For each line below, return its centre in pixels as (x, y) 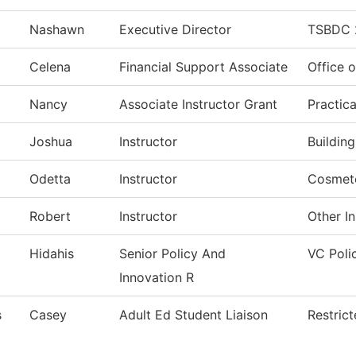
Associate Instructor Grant (198, 104)
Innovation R (157, 278)
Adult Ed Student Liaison (193, 315)
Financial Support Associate (203, 67)
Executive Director (175, 30)
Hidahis (52, 254)
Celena (50, 67)
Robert (50, 217)
